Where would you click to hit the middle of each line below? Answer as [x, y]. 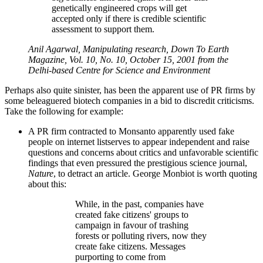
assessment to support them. [103, 29]
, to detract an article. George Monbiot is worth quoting [155, 173]
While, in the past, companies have [139, 204]
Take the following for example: [64, 111]
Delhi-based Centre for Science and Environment [119, 70]
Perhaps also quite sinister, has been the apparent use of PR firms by [130, 90]
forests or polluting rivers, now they [141, 235]
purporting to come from [120, 257]
